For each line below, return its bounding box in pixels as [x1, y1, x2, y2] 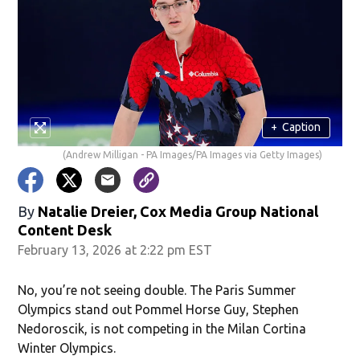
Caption [282, 121, 321, 134]
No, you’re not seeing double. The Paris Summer [18, 282, 297, 297]
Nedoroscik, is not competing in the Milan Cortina [18, 321, 307, 336]
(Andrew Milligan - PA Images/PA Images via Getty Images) [62, 149, 322, 160]
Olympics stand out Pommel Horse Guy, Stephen [18, 301, 300, 317]
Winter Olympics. [18, 340, 117, 355]
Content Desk [18, 221, 112, 238]
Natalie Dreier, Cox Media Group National [38, 202, 319, 219]
